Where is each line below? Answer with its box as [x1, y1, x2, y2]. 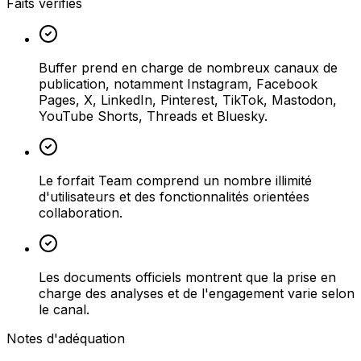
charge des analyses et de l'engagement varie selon [39, 284, 355, 301]
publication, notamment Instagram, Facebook [39, 75, 317, 92]
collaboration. [39, 204, 122, 221]
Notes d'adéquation [6, 330, 125, 346]
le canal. [39, 301, 89, 317]
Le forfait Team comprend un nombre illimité [39, 172, 312, 189]
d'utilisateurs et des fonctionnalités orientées [39, 188, 309, 205]
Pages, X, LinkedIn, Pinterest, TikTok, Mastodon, [39, 91, 337, 108]
